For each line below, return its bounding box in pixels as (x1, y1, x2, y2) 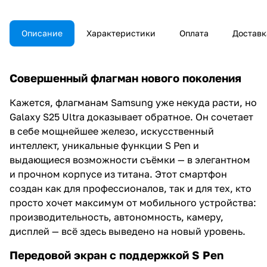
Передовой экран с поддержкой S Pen (10, 248, 223, 262)
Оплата (179, 27, 209, 38)
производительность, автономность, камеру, (10, 210, 223, 223)
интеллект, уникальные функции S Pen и (10, 139, 199, 151)
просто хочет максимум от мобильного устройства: (10, 196, 256, 209)
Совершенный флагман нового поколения (10, 71, 241, 85)
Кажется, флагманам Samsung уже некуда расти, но (10, 96, 257, 108)
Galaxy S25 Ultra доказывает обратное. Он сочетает (10, 110, 253, 123)
